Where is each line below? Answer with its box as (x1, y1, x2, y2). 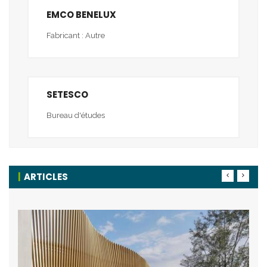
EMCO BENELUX (46, 8, 116, 21)
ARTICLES (24, 170, 68, 184)
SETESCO (46, 88, 88, 101)
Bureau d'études (46, 111, 105, 120)
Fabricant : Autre (46, 31, 105, 41)
